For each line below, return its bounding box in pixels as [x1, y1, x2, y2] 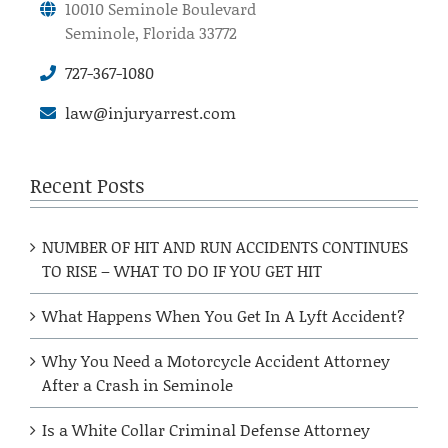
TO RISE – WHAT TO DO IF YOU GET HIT [42, 258, 322, 282]
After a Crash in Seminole [42, 372, 233, 396]
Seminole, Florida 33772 [65, 21, 237, 45]
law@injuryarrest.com [65, 101, 236, 125]
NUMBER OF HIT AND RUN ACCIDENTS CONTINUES [42, 234, 408, 258]
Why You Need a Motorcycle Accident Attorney [42, 348, 390, 372]
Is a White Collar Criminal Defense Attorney [42, 417, 370, 441]
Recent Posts [30, 171, 144, 200]
